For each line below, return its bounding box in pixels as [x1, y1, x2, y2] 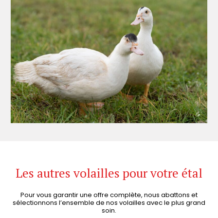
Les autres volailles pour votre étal [16, 165, 202, 182]
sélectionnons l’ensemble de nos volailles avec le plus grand [13, 198, 205, 208]
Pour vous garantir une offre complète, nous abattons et [20, 190, 198, 200]
